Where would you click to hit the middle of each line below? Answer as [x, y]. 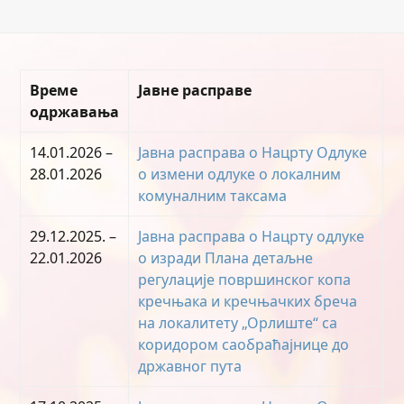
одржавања [75, 112]
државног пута [190, 366]
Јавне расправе [195, 90]
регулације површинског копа [245, 280]
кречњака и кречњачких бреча [248, 301]
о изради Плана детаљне [226, 258]
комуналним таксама [213, 196]
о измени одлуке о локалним [240, 174]
